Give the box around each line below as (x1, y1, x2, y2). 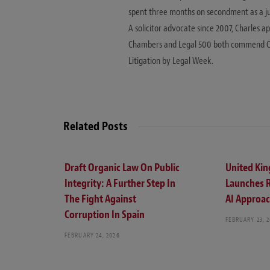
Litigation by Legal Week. (128, 54, 214, 67)
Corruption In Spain (64, 208, 145, 222)
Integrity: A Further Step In (64, 177, 175, 191)
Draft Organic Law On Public (64, 161, 180, 175)
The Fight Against (64, 192, 136, 207)
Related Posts (63, 118, 128, 134)
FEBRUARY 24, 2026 (64, 231, 120, 240)
